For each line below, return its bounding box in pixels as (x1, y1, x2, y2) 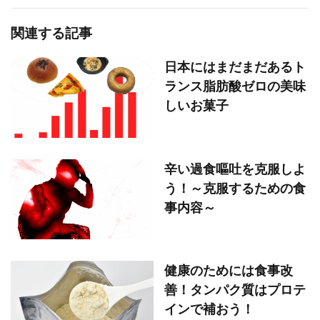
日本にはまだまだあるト (164, 59, 306, 75)
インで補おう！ (164, 301, 254, 317)
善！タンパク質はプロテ (164, 281, 306, 298)
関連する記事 (11, 24, 92, 41)
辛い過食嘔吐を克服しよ (164, 160, 306, 176)
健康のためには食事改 (164, 262, 293, 279)
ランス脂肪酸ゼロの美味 (164, 78, 306, 94)
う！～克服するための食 (164, 179, 306, 196)
